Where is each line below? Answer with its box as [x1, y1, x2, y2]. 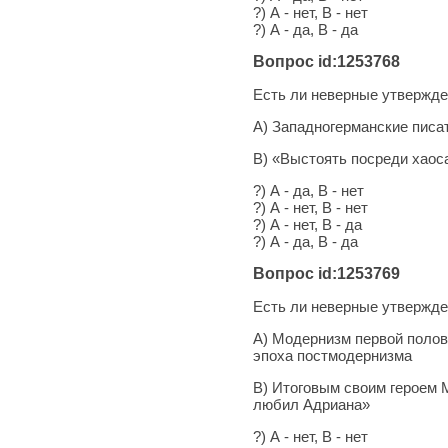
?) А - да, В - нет [253, 181, 364, 199]
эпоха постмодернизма [253, 346, 412, 364]
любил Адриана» [253, 395, 370, 413]
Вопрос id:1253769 [253, 264, 400, 282]
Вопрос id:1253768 [253, 52, 400, 70]
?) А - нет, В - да [253, 215, 362, 233]
